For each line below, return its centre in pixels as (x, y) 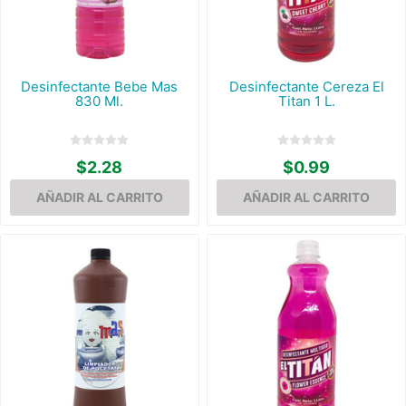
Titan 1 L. (306, 101)
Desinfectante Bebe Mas (100, 86)
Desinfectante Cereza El (306, 86)
